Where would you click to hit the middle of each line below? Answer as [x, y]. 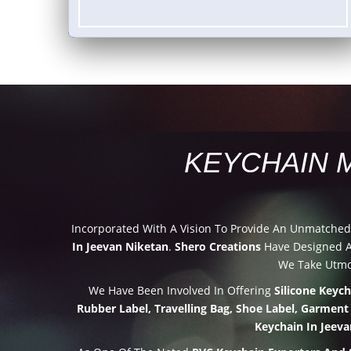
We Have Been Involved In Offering [181, 290]
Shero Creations [218, 246]
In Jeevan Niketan [120, 246]
